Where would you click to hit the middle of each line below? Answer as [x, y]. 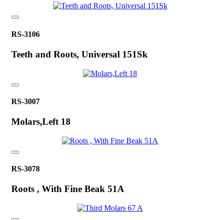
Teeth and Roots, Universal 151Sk [80, 54]
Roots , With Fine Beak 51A [68, 189]
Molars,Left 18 [41, 122]
